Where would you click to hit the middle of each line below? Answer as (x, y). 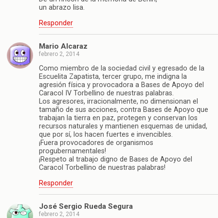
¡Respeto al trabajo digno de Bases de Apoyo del (116, 160)
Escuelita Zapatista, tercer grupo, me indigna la (113, 77)
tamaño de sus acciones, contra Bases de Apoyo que (124, 110)
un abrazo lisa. (62, 8)
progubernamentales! (73, 151)
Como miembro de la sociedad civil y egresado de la (122, 69)
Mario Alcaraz (63, 46)
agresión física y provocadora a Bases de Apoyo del (121, 85)
